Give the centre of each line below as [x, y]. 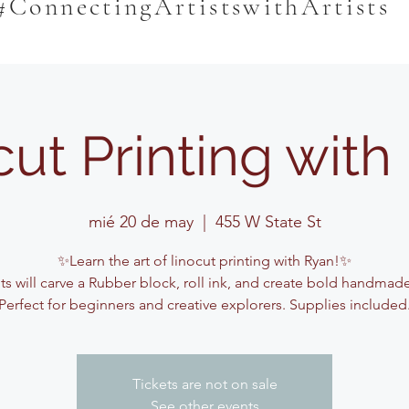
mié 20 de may [141, 222]
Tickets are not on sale [204, 384]
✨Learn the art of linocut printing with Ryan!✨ [204, 261]
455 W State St [268, 222]
